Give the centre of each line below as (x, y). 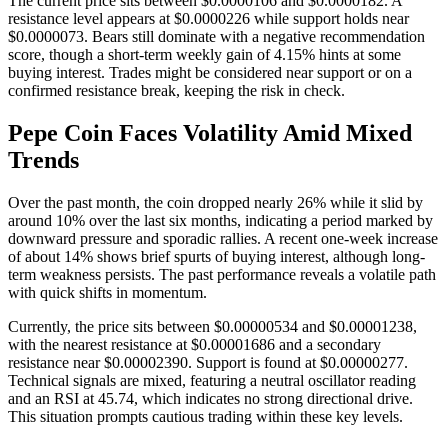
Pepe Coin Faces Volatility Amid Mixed (210, 133)
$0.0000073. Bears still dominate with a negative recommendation (216, 37)
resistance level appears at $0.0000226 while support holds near (208, 19)
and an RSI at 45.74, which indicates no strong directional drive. (210, 399)
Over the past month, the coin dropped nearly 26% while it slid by (215, 203)
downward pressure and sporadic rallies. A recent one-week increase (223, 239)
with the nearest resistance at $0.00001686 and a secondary (194, 345)
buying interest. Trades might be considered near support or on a (210, 73)
